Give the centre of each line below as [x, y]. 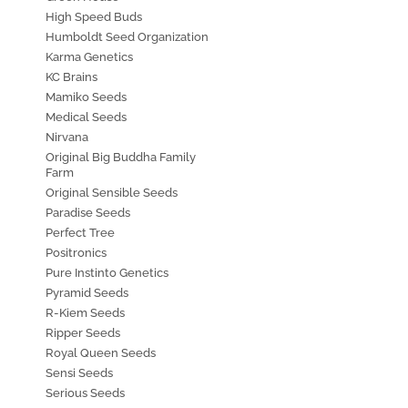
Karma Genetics [89, 57]
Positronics [76, 253]
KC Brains [71, 77]
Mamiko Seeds [86, 97]
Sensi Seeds [79, 373]
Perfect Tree [80, 233]
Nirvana [67, 138]
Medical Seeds [86, 117]
